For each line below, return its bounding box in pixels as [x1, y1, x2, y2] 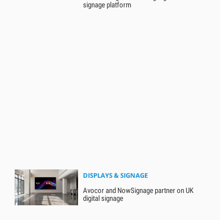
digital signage [83, 194, 124, 203]
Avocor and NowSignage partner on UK [83, 186, 194, 195]
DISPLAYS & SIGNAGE [83, 171, 148, 180]
